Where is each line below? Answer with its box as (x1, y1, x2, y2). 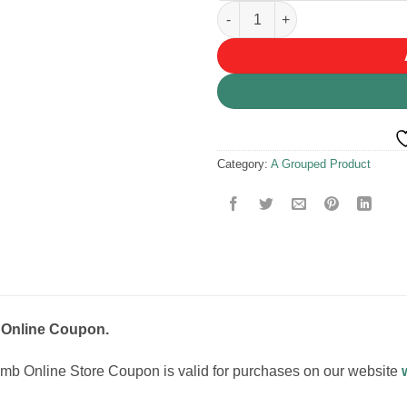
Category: (217, 157, 271, 172)
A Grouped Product (271, 157, 371, 172)
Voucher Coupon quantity (216, 3, 376, 18)
